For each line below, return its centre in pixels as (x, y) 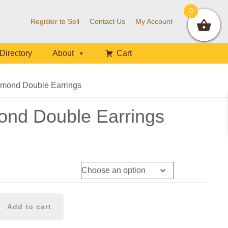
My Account (154, 21)
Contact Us (108, 21)
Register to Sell (55, 21)
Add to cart (29, 207)
